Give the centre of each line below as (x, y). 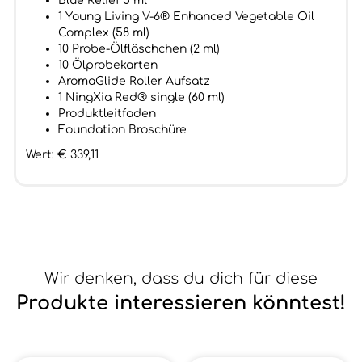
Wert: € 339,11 (62, 155)
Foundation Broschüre (122, 130)
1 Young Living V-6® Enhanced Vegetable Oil (186, 17)
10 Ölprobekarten (107, 65)
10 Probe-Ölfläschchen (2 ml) (139, 49)
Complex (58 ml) (103, 33)
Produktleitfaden (107, 114)
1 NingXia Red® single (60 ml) (141, 97)
